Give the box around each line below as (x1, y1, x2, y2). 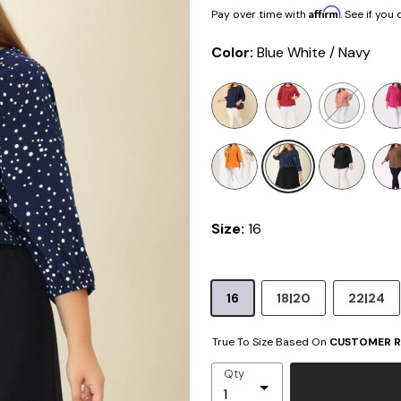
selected (264, 82, 321, 102)
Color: (211, 43, 257, 63)
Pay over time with (211, 7, 309, 22)
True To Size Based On (212, 335, 329, 350)
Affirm (309, 5, 340, 20)
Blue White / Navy (257, 43, 371, 63)
